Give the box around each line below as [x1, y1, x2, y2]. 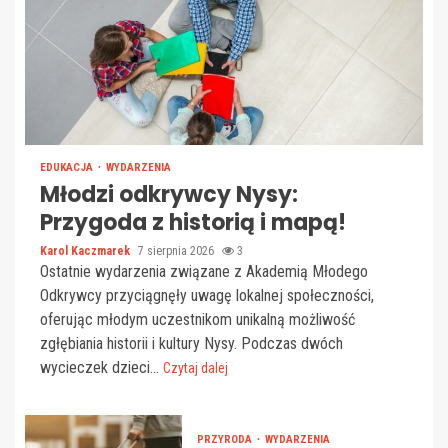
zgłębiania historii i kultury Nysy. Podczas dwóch [40, 334, 343, 354]
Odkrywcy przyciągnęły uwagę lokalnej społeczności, [40, 286, 374, 306]
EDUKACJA [40, 161, 96, 175]
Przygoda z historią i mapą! [40, 207, 346, 239]
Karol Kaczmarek [40, 244, 133, 259]
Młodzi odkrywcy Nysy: [40, 179, 298, 211]
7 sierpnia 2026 [138, 244, 217, 259]
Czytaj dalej [163, 360, 228, 377]
